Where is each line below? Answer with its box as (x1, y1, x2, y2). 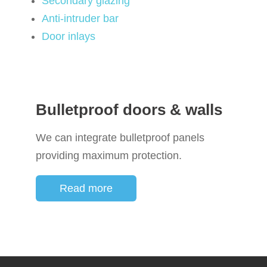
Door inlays (42, 30, 95, 43)
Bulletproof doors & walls (36, 101, 222, 119)
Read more (60, 182, 113, 195)
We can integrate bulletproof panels (36, 132, 204, 144)
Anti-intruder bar (42, 13, 119, 25)
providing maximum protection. (36, 150, 182, 162)
